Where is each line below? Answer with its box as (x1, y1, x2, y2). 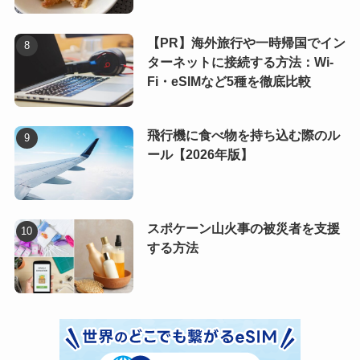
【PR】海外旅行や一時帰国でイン (146, 35, 346, 50)
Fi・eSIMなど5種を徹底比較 (146, 74, 311, 88)
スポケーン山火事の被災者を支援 (146, 222, 340, 236)
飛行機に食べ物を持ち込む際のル (146, 129, 340, 143)
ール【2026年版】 (146, 148, 253, 162)
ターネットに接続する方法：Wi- (146, 55, 333, 69)
